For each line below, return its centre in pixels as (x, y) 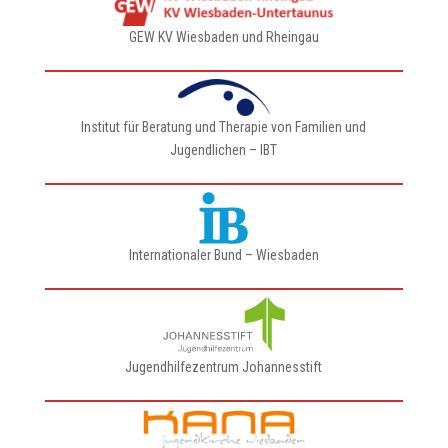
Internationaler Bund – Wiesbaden (223, 255)
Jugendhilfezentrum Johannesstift (224, 367)
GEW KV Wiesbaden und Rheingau (223, 37)
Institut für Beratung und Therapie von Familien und (224, 127)
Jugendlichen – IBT (224, 150)
